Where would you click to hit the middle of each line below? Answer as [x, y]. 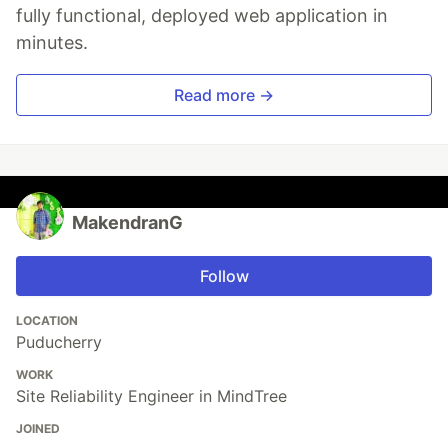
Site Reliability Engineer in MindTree [151, 396]
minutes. [52, 43]
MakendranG [127, 223]
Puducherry [59, 342]
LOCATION [47, 321]
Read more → [224, 95]
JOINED [38, 429]
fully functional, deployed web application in [202, 16]
